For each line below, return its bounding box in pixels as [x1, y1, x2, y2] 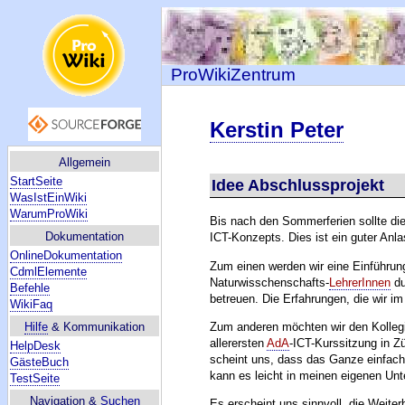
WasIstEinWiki [10, 191, 87, 204]
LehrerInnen [329, 275, 391, 289]
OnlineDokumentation [10, 249, 122, 262]
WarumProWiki [10, 207, 88, 221]
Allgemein [59, 155, 110, 169]
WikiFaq [10, 297, 52, 311]
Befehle [10, 281, 50, 295]
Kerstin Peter [210, 118, 344, 142]
